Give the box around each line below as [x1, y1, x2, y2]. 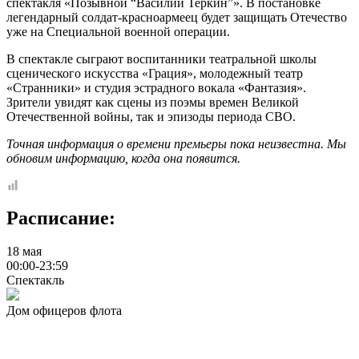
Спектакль [6, 273, 64, 288]
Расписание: [6, 207, 115, 228]
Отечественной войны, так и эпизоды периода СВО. [6, 109, 296, 123]
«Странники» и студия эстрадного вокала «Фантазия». [6, 80, 306, 95]
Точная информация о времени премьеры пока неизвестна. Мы [6, 136, 346, 151]
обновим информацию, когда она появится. [6, 151, 240, 165]
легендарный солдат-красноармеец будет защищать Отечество [6, 10, 347, 24]
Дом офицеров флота [6, 304, 122, 318]
